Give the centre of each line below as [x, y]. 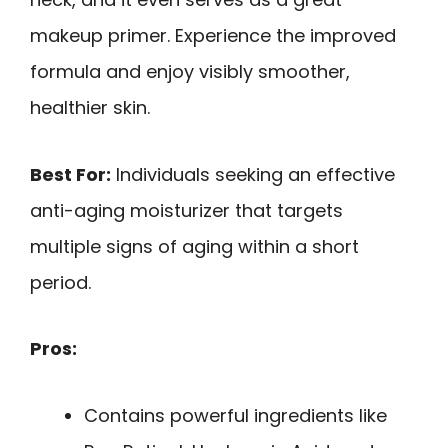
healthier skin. [90, 108]
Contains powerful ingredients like [235, 415]
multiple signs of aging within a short [194, 246]
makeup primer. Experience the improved [213, 36]
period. [60, 282]
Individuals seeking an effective [253, 174]
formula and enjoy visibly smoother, [190, 72]
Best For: [70, 174]
